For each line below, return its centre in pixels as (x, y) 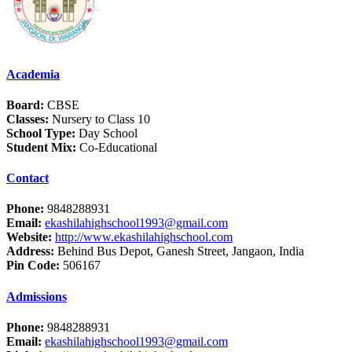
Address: (30, 251)
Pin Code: (33, 266)
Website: (29, 237)
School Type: (41, 133)
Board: (25, 104)
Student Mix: (41, 147)
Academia (33, 74)
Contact (27, 178)
